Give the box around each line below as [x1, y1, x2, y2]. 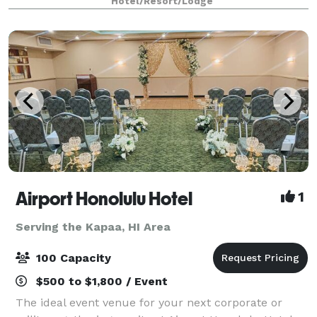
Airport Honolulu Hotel [16, 188, 192, 209]
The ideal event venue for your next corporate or [16, 295, 282, 309]
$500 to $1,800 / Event [33, 274, 168, 288]
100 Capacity [33, 250, 111, 265]
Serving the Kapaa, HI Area [16, 219, 171, 234]
